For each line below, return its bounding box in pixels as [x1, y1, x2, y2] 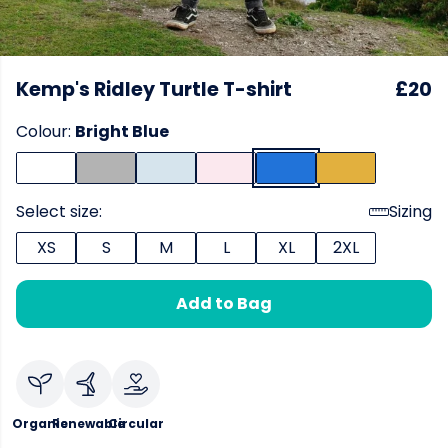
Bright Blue [75, 120, 169, 143]
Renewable [51, 415, 125, 432]
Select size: [16, 200, 102, 223]
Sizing [389, 200, 432, 223]
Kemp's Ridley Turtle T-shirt [16, 76, 292, 103]
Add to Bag [176, 292, 272, 315]
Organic [12, 415, 68, 432]
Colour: [16, 120, 75, 143]
